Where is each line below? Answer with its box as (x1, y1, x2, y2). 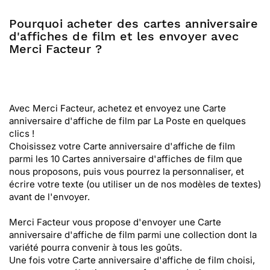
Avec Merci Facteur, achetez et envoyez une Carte (9, 102, 226, 114)
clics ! (9, 128, 34, 139)
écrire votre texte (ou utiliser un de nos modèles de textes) (9, 178, 261, 190)
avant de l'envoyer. (9, 191, 90, 202)
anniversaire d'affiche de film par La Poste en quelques (9, 115, 246, 127)
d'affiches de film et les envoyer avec (9, 29, 239, 43)
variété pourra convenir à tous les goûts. (9, 242, 182, 253)
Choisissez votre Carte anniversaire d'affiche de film (9, 140, 235, 152)
